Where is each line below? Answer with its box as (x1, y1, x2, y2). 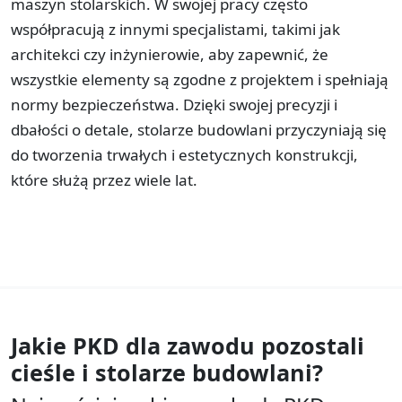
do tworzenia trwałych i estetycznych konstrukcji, (11, 144, 358, 165)
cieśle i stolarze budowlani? (11, 356, 323, 388)
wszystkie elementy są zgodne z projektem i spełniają (11, 68, 389, 90)
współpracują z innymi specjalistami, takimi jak (11, 18, 340, 39)
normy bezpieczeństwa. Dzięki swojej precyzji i (11, 93, 337, 115)
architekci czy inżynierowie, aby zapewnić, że (11, 43, 328, 65)
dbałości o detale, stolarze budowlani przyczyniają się (11, 118, 387, 140)
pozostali (261, 329, 364, 361)
